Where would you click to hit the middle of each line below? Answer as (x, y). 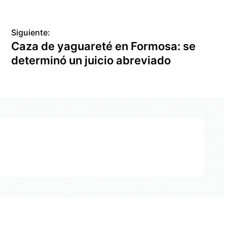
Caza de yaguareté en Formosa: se (104, 46)
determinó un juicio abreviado (91, 60)
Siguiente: (31, 32)
